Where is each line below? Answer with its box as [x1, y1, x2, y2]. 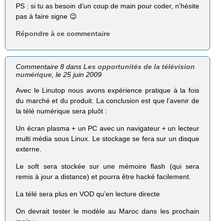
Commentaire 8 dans [16, 62, 84, 71]
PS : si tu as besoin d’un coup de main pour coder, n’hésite [16, 1, 199, 10]
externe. [16, 145, 42, 153]
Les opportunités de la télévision [83, 62, 195, 71]
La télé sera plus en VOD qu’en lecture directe [16, 190, 160, 198]
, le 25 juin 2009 [52, 70, 102, 78]
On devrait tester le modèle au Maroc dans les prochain [16, 207, 199, 216]
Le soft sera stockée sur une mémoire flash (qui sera [16, 162, 199, 171]
